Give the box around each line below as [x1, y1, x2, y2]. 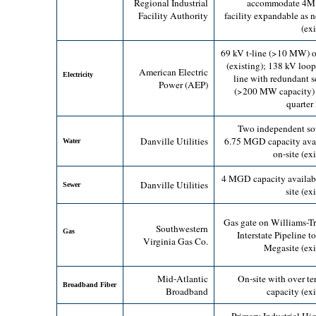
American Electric [139, 66, 208, 78]
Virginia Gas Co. [143, 235, 208, 248]
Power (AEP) [159, 78, 208, 91]
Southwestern [156, 222, 208, 235]
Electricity [63, 71, 93, 78]
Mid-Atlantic [157, 272, 208, 285]
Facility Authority [138, 9, 208, 22]
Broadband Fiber [63, 281, 116, 288]
